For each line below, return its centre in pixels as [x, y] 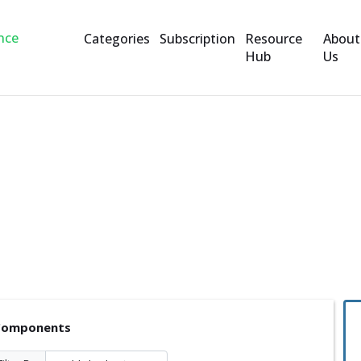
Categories [116, 39]
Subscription [197, 39]
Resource [273, 39]
